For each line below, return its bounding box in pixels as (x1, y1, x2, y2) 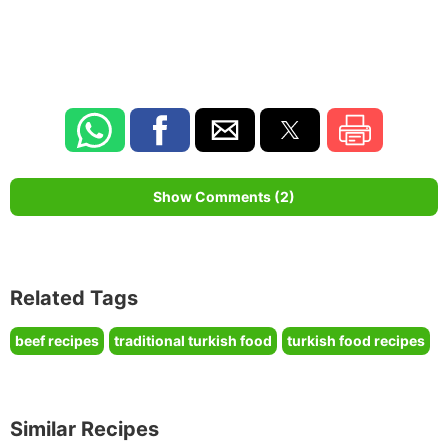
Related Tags (10, 286, 138, 311)
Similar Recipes (10, 417, 159, 442)
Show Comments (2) (153, 188, 295, 206)
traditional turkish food (114, 332, 272, 350)
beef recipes (15, 332, 99, 350)
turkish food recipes (287, 332, 425, 350)
